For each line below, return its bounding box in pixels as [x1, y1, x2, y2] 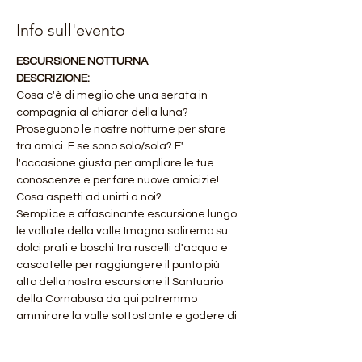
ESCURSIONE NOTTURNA [16, 56, 150, 67]
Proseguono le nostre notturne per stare [16, 124, 229, 135]
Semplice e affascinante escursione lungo [16, 208, 239, 220]
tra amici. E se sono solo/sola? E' [16, 141, 186, 152]
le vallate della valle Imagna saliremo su [16, 225, 230, 237]
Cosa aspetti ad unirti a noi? [16, 192, 162, 203]
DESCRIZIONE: [16, 73, 90, 84]
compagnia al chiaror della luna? [16, 107, 191, 118]
